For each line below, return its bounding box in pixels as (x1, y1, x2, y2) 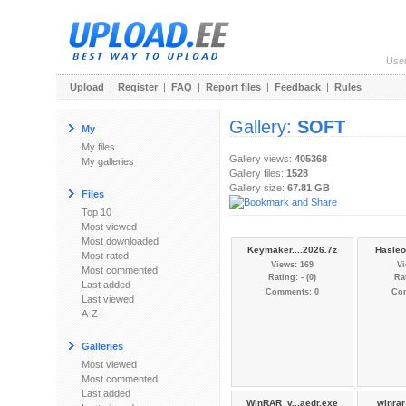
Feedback (275, 82, 321, 92)
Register (118, 82, 158, 92)
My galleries (82, 156, 134, 167)
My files (82, 141, 115, 152)
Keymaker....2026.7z (247, 245, 337, 255)
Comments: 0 (266, 287, 319, 298)
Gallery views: (229, 153, 295, 164)
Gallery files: (229, 168, 286, 179)
